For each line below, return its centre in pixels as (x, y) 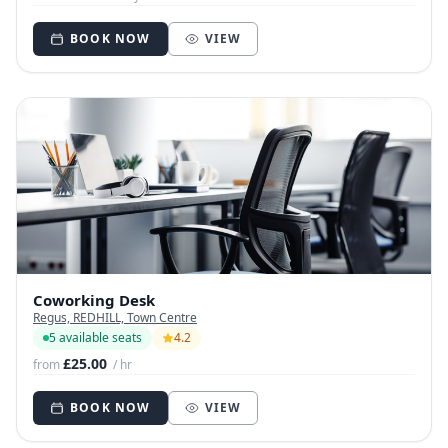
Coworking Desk (94, 300)
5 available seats (95, 337)
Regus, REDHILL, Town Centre (115, 317)
